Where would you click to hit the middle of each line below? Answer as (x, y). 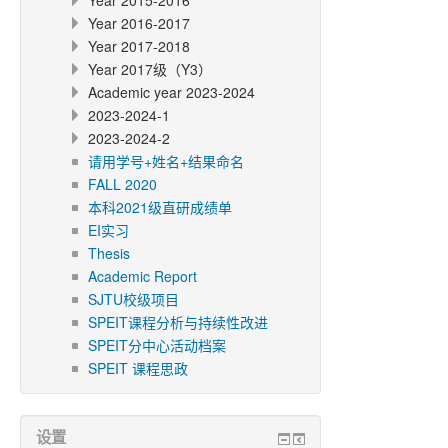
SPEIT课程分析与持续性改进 (178, 322)
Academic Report (142, 276)
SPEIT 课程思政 (138, 368)
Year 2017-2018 (139, 46)
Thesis (109, 253)
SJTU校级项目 (133, 299)
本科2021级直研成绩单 (160, 207)
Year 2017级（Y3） (150, 69)
